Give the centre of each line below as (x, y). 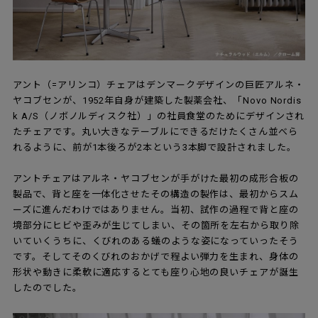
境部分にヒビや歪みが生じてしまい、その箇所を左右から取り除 (156, 225)
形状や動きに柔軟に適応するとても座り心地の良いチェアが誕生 (156, 272)
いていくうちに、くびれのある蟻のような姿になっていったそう (156, 241)
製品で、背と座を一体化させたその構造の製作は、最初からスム (156, 194)
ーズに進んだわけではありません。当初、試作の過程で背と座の (156, 209)
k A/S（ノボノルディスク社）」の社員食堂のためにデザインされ (159, 116)
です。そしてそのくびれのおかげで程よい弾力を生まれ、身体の (156, 256)
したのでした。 (48, 287)
